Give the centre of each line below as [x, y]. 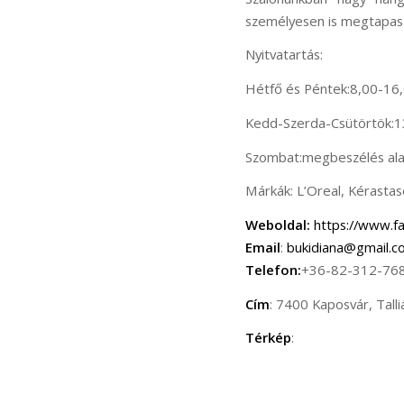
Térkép [268, 338]
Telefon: [273, 269]
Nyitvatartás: [284, 55]
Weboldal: [278, 224]
